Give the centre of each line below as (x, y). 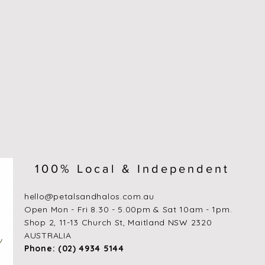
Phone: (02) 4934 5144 (74, 248)
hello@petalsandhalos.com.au (89, 196)
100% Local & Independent (132, 168)
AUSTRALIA (48, 235)
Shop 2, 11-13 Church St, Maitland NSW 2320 (118, 222)
